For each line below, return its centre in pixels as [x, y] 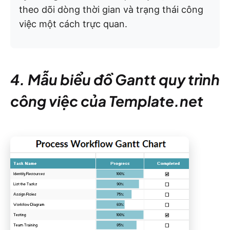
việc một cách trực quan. [73, 24]
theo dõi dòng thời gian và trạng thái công [111, 10]
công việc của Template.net [107, 101]
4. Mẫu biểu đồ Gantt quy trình [115, 80]
